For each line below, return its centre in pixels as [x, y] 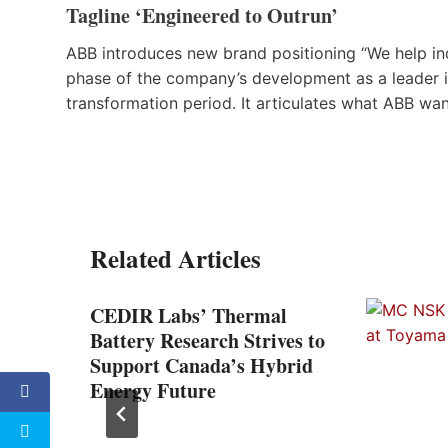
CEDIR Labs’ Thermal [188, 315]
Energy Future [153, 390]
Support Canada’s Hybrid [201, 365]
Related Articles [175, 258]
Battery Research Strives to [207, 340]
